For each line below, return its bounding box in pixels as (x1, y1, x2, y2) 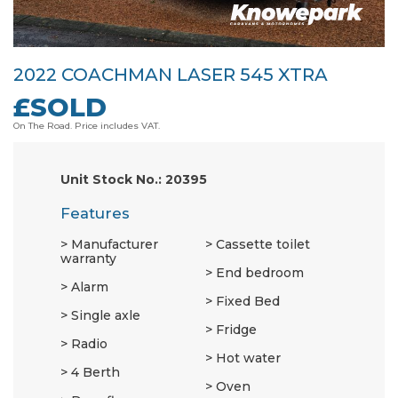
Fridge (216, 322, 257, 338)
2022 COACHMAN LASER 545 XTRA (13, 63, 328, 85)
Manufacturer (71, 236, 158, 253)
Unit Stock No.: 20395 (60, 171, 207, 188)
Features (60, 204, 130, 223)
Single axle (71, 307, 140, 324)
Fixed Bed (216, 293, 280, 310)
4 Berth (71, 364, 120, 381)
